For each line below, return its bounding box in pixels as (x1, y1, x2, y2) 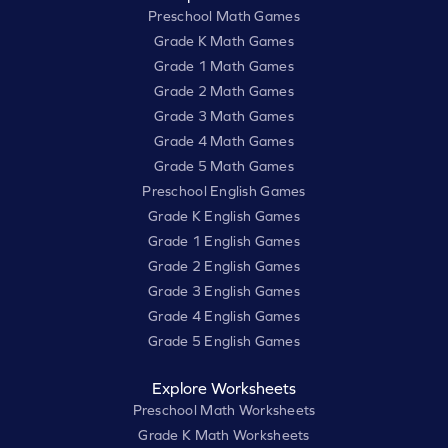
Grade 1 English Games (148, 233, 300, 250)
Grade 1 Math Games (153, 58, 295, 75)
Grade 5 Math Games (153, 158, 295, 175)
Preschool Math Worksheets (132, 402, 316, 419)
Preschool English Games (142, 183, 306, 200)
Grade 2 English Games (148, 258, 300, 275)
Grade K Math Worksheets (138, 427, 310, 444)
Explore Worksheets (152, 379, 296, 398)
